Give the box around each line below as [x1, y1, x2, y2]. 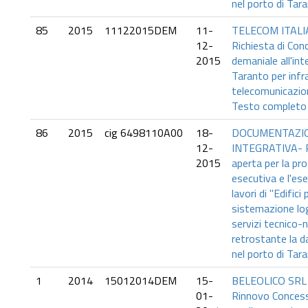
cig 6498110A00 [104, 124, 183, 141]
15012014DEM [104, 272, 177, 289]
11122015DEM [104, 22, 177, 38]
